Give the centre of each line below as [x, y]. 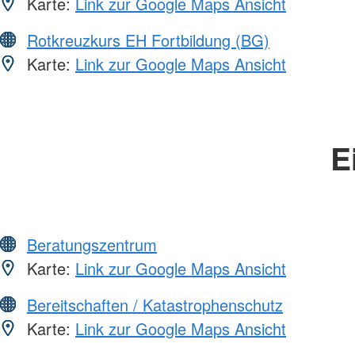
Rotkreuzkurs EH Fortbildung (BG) [148, 40]
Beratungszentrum [92, 244]
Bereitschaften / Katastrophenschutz [155, 304]
